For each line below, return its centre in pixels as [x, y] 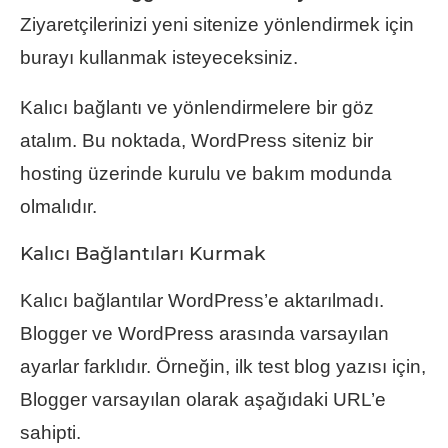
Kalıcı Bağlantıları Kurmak [143, 254]
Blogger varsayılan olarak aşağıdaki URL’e [203, 400]
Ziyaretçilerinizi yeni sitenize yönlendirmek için [217, 25]
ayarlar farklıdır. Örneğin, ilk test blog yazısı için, [223, 367]
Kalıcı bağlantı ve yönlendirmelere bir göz [197, 108]
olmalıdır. [58, 207]
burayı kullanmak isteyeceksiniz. [159, 58]
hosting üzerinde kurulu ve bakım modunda [206, 174]
